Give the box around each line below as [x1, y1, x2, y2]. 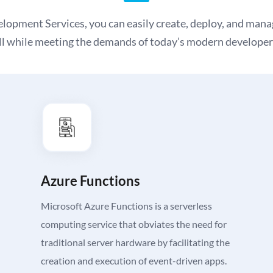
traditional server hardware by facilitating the [41, 236, 230, 249]
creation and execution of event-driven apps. [41, 255, 227, 267]
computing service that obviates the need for [41, 218, 227, 230]
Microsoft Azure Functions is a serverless [41, 200, 213, 212]
